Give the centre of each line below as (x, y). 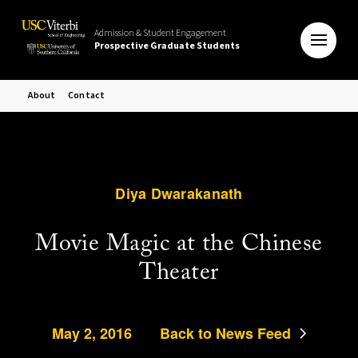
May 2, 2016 (91, 334)
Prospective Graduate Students (167, 46)
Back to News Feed (225, 334)
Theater (179, 273)
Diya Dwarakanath (179, 193)
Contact (87, 95)
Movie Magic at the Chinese (179, 245)
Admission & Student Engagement (160, 33)
